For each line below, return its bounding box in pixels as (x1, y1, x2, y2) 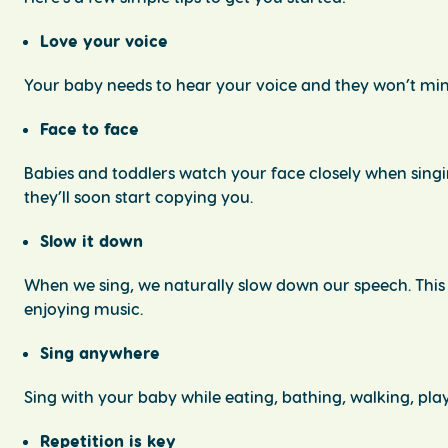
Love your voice (40, 31, 173, 51)
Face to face (40, 119, 144, 139)
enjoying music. (24, 299, 147, 319)
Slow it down (40, 231, 148, 251)
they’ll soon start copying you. (24, 187, 257, 207)
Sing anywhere (40, 343, 165, 363)
